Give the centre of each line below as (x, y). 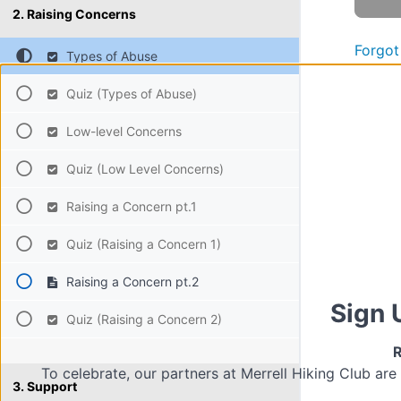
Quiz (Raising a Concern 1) (141, 244)
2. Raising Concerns (74, 14)
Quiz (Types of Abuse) (129, 94)
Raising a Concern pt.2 (130, 282)
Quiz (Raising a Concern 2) (142, 319)
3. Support (45, 386)
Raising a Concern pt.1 (129, 206)
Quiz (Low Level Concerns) (143, 169)
